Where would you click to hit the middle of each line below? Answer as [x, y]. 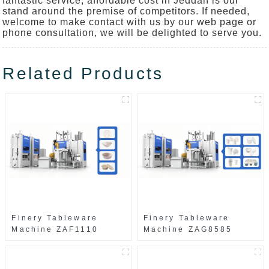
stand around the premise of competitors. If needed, [126, 11]
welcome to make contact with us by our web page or [130, 22]
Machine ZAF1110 [55, 230]
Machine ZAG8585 [188, 230]
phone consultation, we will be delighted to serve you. [132, 33]
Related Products [83, 74]
